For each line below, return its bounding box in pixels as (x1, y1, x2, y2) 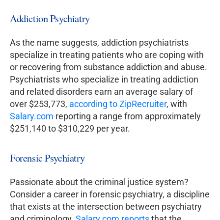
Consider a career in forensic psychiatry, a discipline (10, 189, 210, 200)
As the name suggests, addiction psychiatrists (10, 37, 189, 48)
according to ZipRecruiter (69, 99, 166, 110)
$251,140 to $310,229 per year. (10, 123, 130, 134)
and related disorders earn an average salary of (10, 86, 193, 97)
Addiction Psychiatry (10, 11, 90, 26)
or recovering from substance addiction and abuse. (10, 62, 207, 73)
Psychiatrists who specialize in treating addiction (10, 74, 198, 85)
